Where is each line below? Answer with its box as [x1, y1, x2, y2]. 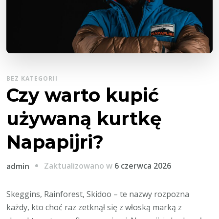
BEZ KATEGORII [6, 74, 58, 83]
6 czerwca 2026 [114, 160, 172, 172]
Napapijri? [6, 131, 104, 153]
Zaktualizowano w [44, 160, 115, 172]
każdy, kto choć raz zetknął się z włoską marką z [6, 201, 182, 213]
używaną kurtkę [6, 108, 162, 130]
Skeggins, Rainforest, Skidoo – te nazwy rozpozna [6, 188, 190, 199]
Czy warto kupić [6, 84, 159, 107]
